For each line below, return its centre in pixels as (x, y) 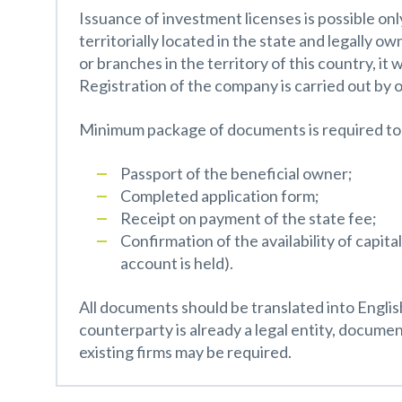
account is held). (177, 262)
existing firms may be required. (185, 351)
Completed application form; (220, 195)
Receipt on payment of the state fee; (249, 218)
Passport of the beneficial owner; (236, 173)
